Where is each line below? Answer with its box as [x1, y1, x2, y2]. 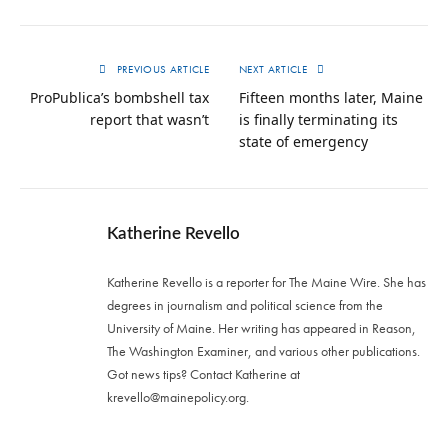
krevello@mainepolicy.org [107, 388, 246, 407]
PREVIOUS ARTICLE [113, 62, 209, 77]
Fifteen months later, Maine [239, 88, 423, 108]
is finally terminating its [239, 110, 398, 130]
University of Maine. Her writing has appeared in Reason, [107, 319, 416, 338]
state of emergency [239, 132, 368, 152]
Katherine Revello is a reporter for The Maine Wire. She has [107, 273, 426, 292]
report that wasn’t [90, 110, 209, 130]
